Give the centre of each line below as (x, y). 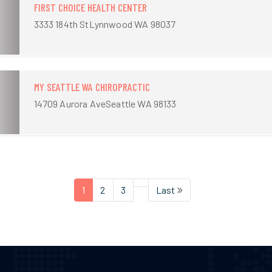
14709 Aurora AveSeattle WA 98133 (105, 104)
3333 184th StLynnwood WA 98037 (105, 24)
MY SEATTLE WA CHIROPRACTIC (92, 87)
